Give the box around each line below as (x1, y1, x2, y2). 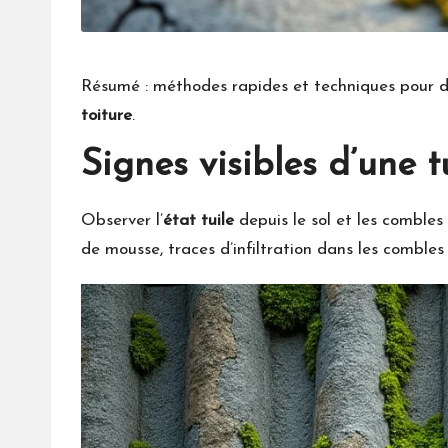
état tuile (163, 212, 234, 230)
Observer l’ (81, 212, 163, 230)
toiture (81, 107, 132, 125)
